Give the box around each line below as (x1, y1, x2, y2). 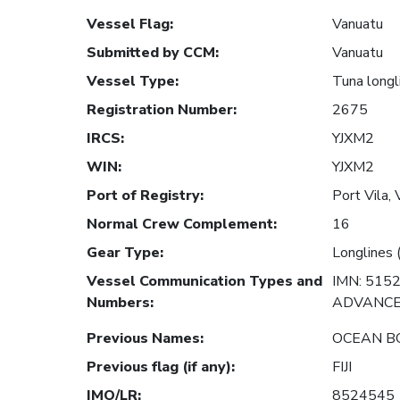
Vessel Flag (87, 14, 170, 35)
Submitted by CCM (87, 43, 215, 63)
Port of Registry (87, 186, 200, 206)
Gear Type (87, 243, 160, 263)
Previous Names (87, 329, 200, 349)
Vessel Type (87, 71, 175, 92)
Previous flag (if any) (87, 357, 231, 378)
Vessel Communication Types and (87, 271, 322, 292)
